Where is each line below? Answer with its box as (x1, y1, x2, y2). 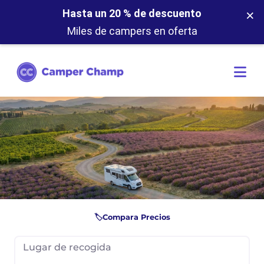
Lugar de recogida (23, 242, 111, 253)
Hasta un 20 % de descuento (62, 7, 202, 19)
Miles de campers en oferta (67, 25, 197, 37)
